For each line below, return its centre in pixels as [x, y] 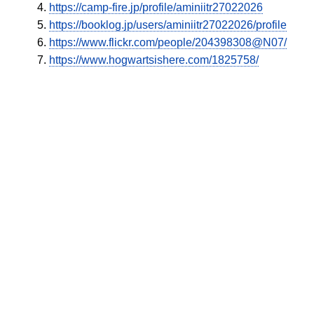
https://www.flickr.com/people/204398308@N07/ [168, 43]
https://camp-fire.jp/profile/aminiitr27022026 [156, 8]
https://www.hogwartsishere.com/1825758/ [154, 60]
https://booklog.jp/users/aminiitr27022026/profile [168, 25]
